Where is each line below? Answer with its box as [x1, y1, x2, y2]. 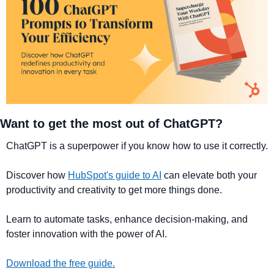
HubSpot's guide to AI [68, 170, 161, 180]
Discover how [6, 170, 68, 180]
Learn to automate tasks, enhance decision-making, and [6, 214, 248, 224]
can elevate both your [161, 170, 257, 180]
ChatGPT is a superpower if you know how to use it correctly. [6, 141, 268, 151]
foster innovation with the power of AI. [6, 229, 167, 239]
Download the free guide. [6, 258, 115, 268]
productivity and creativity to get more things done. [6, 185, 222, 195]
